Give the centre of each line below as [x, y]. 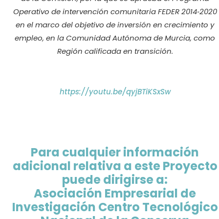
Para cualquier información [115, 153]
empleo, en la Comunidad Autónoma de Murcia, [104, 38]
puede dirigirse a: [115, 180]
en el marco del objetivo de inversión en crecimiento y [115, 25]
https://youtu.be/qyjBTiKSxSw [115, 91]
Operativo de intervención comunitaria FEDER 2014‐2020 [115, 12]
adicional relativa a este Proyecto [115, 166]
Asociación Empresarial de [115, 194]
